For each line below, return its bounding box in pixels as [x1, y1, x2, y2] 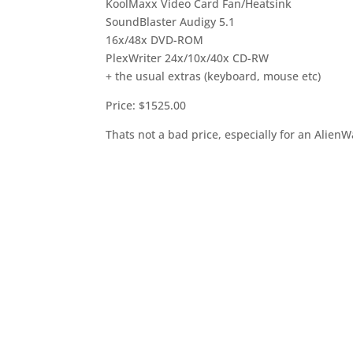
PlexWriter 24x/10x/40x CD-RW [106, 50, 269, 65]
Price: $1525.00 [106, 98, 187, 113]
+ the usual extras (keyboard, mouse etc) [106, 69, 321, 84]
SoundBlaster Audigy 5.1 [106, 14, 236, 29]
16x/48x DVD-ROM [106, 32, 204, 47]
